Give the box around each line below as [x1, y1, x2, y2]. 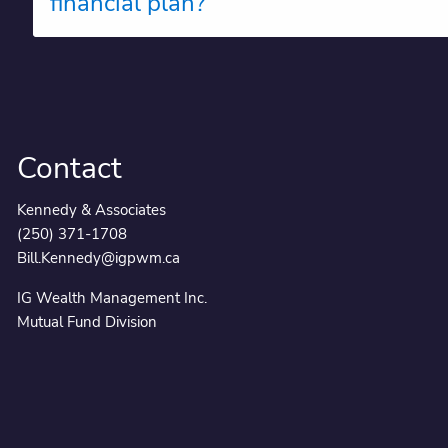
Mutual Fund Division [17, 311, 158, 332]
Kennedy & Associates [17, 199, 167, 220]
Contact [17, 148, 123, 190]
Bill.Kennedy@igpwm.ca [17, 247, 181, 268]
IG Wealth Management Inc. [17, 287, 208, 308]
